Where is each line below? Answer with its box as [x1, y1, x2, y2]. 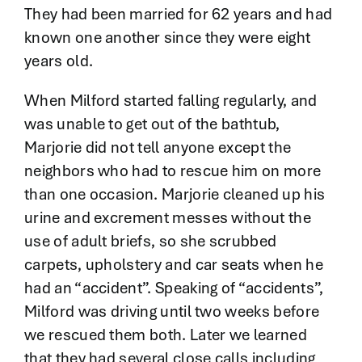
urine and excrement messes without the [23, 207, 311, 229]
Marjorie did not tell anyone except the [23, 137, 292, 158]
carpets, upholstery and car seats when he [23, 254, 323, 276]
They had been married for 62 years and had [23, 3, 333, 25]
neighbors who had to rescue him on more [23, 160, 322, 182]
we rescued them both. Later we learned [23, 324, 307, 346]
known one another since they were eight [23, 27, 311, 48]
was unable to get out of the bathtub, [23, 113, 280, 135]
